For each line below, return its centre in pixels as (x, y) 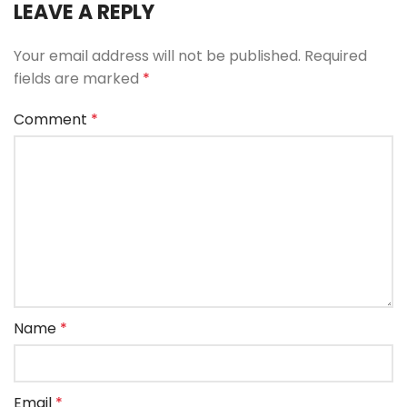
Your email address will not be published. (157, 56)
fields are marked (78, 79)
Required (336, 56)
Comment (52, 119)
